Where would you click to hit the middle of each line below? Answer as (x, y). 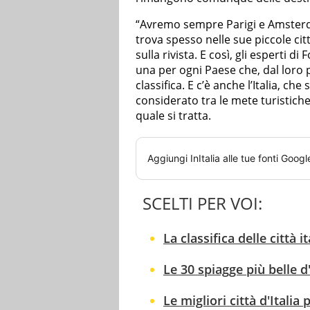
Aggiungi (169, 158)
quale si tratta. (173, 115)
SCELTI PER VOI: (202, 203)
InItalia (205, 158)
